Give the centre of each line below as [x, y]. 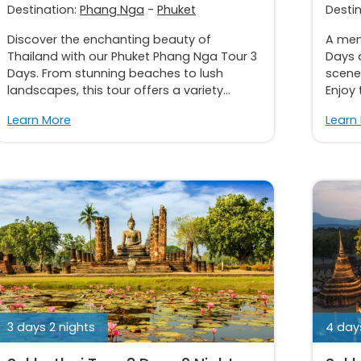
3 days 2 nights [51, 327]
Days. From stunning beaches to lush [115, 73]
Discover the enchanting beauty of [109, 39]
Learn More [39, 120]
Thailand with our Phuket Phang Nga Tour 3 [132, 56]
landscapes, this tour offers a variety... [119, 90]
